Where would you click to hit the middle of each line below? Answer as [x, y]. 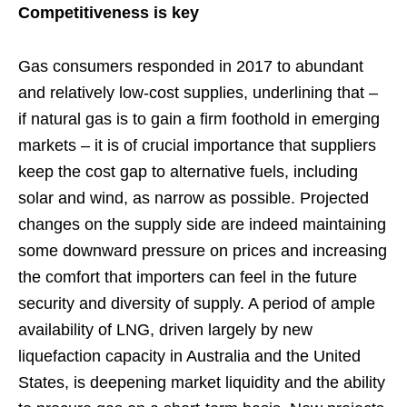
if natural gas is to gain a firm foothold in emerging [199, 119]
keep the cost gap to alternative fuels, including [188, 171]
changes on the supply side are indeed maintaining [202, 224]
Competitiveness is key [109, 12]
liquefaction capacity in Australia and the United [189, 356]
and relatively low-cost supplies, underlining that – [198, 92]
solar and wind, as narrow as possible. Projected [194, 198]
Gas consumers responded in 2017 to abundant [191, 66]
